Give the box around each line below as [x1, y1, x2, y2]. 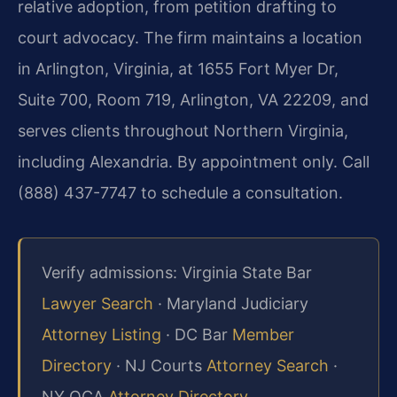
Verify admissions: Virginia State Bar [42, 262, 312, 282]
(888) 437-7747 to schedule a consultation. [18, 183, 343, 203]
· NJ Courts [112, 355, 206, 375]
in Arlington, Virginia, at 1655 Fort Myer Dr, [18, 59, 339, 79]
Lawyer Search [42, 293, 153, 313]
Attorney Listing [42, 324, 161, 344]
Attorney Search [206, 355, 329, 375]
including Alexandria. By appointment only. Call [18, 152, 370, 172]
